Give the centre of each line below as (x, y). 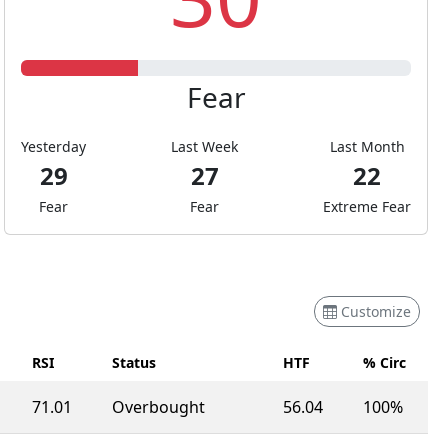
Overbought (158, 407)
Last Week (204, 146)
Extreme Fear (367, 206)
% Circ (384, 363)
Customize (376, 311)
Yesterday (53, 146)
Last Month (367, 146)
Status (134, 363)
